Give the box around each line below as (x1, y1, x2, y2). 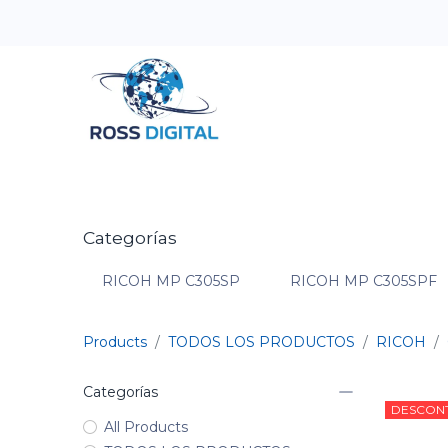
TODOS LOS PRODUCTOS (167, 333, 355, 352)
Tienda (372, 168, 428, 188)
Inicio (90, 168, 132, 188)
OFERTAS (271, 169, 351, 189)
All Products (103, 418, 188, 437)
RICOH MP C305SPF (290, 271, 438, 290)
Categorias (147, 169, 232, 189)
